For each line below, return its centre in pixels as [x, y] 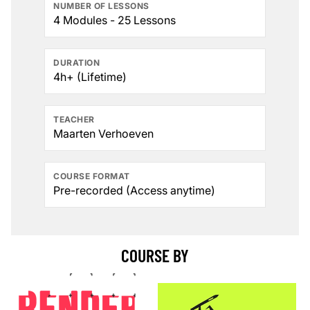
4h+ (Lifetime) [90, 77]
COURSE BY [155, 255]
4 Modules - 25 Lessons [115, 20]
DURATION [76, 63]
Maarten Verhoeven [103, 134]
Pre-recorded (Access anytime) [134, 190]
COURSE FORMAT [92, 176]
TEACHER [74, 119]
